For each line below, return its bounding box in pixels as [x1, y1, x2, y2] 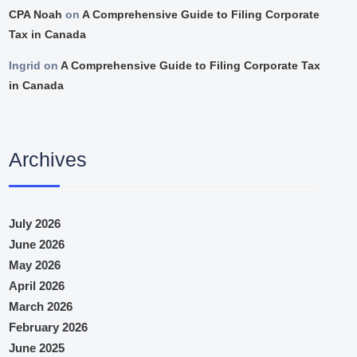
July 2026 [9, 216, 61, 230]
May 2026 [9, 257, 61, 272]
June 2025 [9, 340, 65, 355]
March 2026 [9, 299, 73, 313]
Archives [9, 148, 88, 171]
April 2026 [9, 278, 65, 292]
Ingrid [9, 59, 41, 73]
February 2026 [9, 320, 88, 334]
